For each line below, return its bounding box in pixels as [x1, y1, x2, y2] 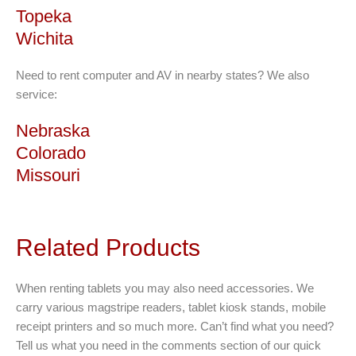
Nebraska [16, 121, 90, 141]
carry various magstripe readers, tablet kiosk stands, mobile [16, 300, 326, 315]
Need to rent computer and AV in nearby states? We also [16, 68, 309, 83]
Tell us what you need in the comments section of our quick [16, 339, 321, 353]
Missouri [16, 165, 80, 186]
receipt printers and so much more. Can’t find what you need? [16, 319, 334, 334]
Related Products [16, 234, 200, 261]
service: [16, 87, 57, 102]
